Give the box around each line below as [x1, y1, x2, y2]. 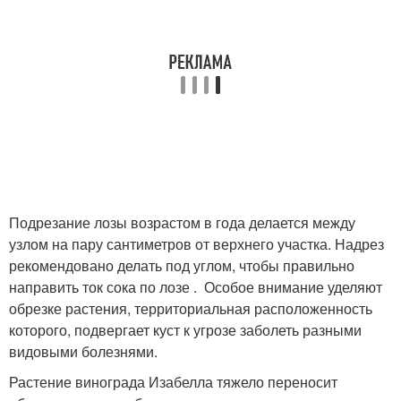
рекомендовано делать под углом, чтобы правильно [9, 255, 354, 276]
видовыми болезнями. [9, 341, 158, 362]
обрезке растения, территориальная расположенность [9, 298, 372, 319]
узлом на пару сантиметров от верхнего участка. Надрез [9, 234, 384, 254]
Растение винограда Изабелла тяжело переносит [9, 371, 337, 392]
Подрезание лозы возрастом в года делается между [9, 212, 355, 233]
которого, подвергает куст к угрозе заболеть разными [9, 320, 362, 340]
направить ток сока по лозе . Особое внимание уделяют [9, 277, 382, 297]
